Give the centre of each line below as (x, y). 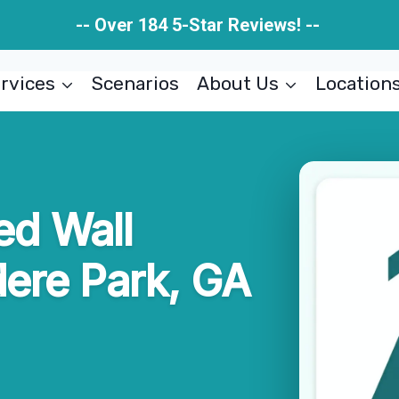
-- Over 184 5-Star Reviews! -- (199, 25)
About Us (237, 83)
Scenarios (136, 83)
